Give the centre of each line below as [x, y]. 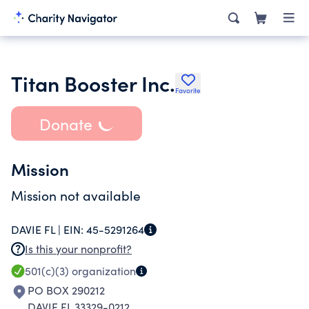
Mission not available [76, 195]
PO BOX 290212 [66, 290]
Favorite [188, 90]
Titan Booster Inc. [93, 83]
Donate [66, 123]
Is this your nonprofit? [78, 249]
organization [102, 271]
